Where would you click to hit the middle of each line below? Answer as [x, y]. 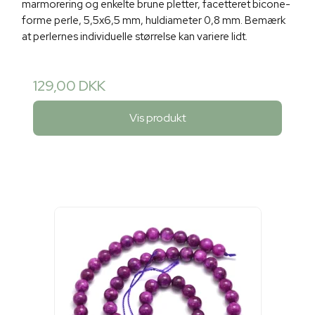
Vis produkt [157, 118]
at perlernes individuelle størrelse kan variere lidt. [135, 36]
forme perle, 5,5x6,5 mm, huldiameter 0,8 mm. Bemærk [154, 20]
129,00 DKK [69, 85]
